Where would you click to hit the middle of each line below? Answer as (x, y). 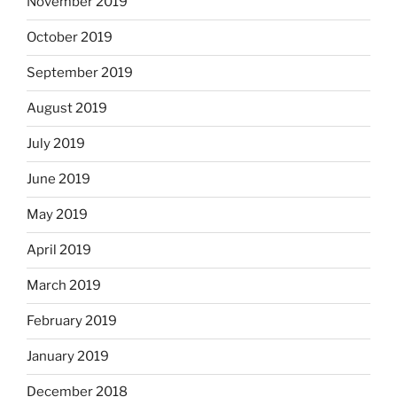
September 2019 (80, 73)
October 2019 (70, 38)
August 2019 (67, 109)
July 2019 (56, 144)
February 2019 (72, 321)
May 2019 (57, 215)
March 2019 (64, 286)
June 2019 (58, 179)
